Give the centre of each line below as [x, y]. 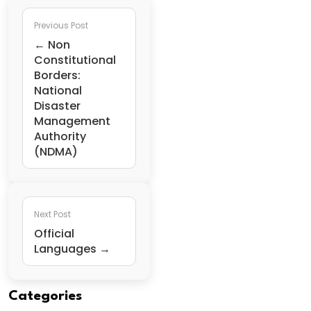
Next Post [52, 215]
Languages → [72, 249]
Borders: [57, 76]
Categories [45, 296]
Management [72, 121]
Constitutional [75, 60]
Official [54, 234]
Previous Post [61, 26]
